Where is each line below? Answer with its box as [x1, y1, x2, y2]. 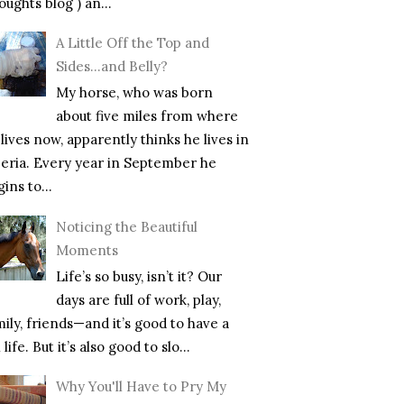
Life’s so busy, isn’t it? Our [56, 267, 222, 285]
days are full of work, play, [56, 290, 221, 308]
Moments [56, 241, 118, 259]
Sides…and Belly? [56, 58, 168, 76]
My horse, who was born [56, 84, 213, 102]
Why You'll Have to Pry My [56, 378, 226, 396]
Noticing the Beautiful [56, 217, 197, 235]
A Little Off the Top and [56, 34, 209, 52]
